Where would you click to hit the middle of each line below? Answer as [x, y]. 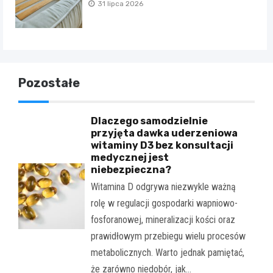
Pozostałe [49, 83]
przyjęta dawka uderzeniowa [164, 133]
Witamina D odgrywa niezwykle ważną [163, 186]
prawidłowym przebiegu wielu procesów [168, 236]
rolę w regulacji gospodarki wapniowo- [164, 203]
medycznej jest [129, 157]
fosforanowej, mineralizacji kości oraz [163, 219]
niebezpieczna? [131, 169]
